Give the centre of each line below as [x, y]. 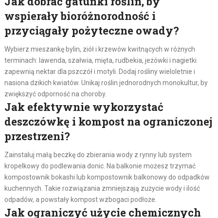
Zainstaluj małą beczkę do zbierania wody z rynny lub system [98, 154]
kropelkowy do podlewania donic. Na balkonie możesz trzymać [100, 166]
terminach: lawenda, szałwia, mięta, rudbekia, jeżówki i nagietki [100, 60]
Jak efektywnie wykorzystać [84, 107]
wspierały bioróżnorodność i [80, 16]
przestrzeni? [37, 136]
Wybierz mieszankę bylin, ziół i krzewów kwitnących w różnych [100, 49]
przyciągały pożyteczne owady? [91, 30]
